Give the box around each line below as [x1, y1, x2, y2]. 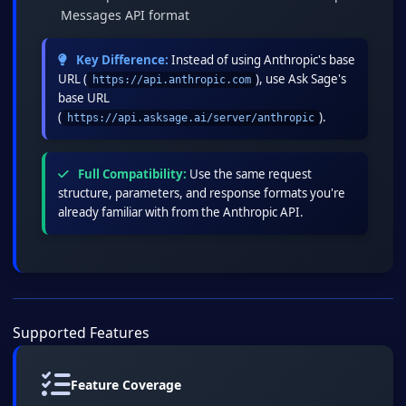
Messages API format [61, 6, 189, 24]
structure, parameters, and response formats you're [58, 185, 345, 202]
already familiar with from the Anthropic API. [58, 204, 304, 221]
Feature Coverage [71, 376, 181, 394]
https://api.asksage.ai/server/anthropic [66, 111, 314, 125]
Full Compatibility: [75, 166, 187, 183]
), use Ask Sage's [256, 71, 347, 88]
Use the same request [187, 166, 312, 183]
